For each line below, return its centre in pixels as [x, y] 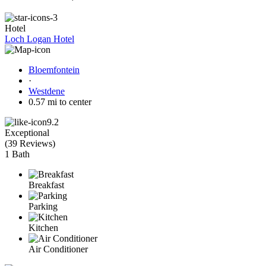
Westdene [47, 91]
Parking [43, 206]
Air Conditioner [58, 249]
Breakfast [46, 185]
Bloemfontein [54, 69]
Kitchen [43, 227]
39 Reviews [30, 143]
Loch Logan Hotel [39, 39]
